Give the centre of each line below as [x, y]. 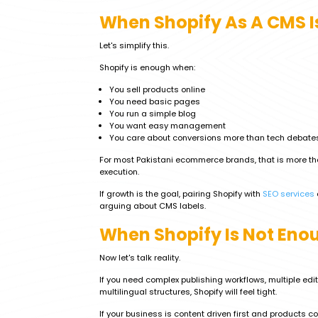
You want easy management [168, 126]
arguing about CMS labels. [153, 206]
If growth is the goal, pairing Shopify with [181, 194]
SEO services [289, 194]
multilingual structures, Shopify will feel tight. [188, 292]
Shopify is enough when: [147, 67]
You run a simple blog [153, 114]
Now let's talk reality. [140, 258]
